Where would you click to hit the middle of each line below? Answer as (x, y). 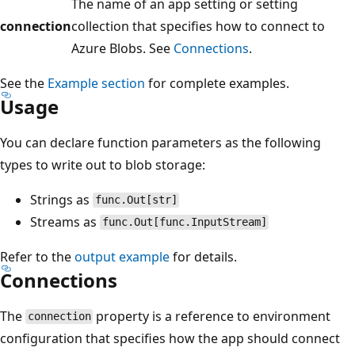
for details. (203, 256)
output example (122, 256)
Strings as (61, 199)
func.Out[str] (136, 200)
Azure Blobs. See (122, 48)
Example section (96, 83)
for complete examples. (217, 83)
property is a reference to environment (212, 316)
